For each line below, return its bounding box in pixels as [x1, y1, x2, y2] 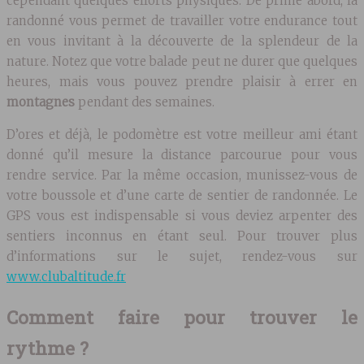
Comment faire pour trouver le [6, 305, 357, 330]
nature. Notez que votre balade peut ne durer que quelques [6, 53, 357, 69]
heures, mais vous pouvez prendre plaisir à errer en [6, 73, 357, 89]
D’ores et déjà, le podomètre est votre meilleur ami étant [6, 126, 357, 142]
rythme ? [6, 336, 89, 361]
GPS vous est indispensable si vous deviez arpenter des [6, 207, 357, 223]
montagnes [6, 93, 75, 110]
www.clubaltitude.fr [6, 268, 126, 284]
